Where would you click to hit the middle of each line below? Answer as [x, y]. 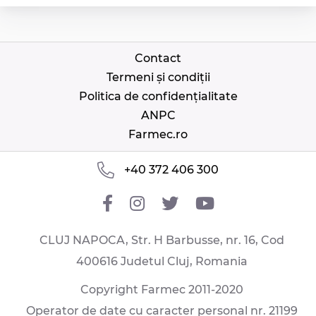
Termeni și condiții [158, 78]
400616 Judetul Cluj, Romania [162, 262]
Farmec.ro [158, 135]
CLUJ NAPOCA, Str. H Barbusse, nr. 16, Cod [162, 241]
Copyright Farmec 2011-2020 [162, 290]
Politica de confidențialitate [158, 97]
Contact [158, 59]
